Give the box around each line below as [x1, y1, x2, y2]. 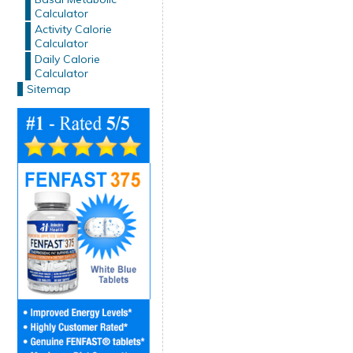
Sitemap [26, 82, 71, 96]
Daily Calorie [34, 52, 100, 66]
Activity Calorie [34, 22, 112, 36]
